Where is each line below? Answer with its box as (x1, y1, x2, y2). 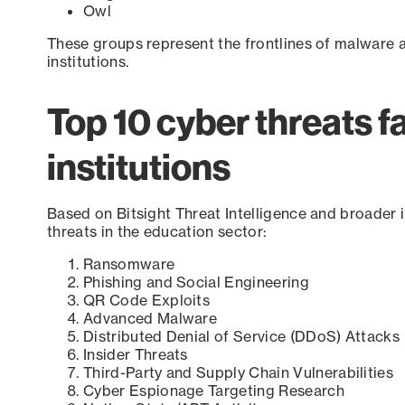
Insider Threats (83, 345, 188, 364)
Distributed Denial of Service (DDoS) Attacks (83, 327, 400, 346)
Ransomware (83, 255, 175, 274)
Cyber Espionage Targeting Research (83, 381, 344, 400)
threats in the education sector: (47, 222, 268, 241)
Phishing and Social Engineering (83, 273, 309, 292)
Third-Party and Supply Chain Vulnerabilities (83, 363, 394, 382)
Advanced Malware (83, 309, 218, 328)
